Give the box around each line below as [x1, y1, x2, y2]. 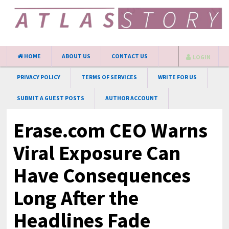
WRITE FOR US [158, 74, 197, 81]
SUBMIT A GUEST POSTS [17, 95, 85, 102]
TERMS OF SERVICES [81, 74, 138, 81]
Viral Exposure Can [13, 140, 181, 166]
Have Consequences [13, 163, 191, 188]
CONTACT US [111, 53, 148, 60]
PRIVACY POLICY [17, 74, 61, 81]
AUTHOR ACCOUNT [105, 95, 158, 102]
